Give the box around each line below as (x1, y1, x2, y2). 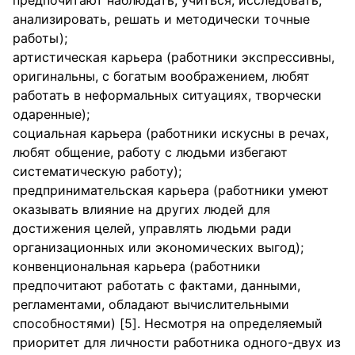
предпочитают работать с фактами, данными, (13, 277, 300, 293)
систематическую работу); (13, 163, 181, 179)
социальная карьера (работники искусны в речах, (13, 125, 329, 141)
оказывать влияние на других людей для (13, 201, 270, 217)
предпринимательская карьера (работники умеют (13, 182, 329, 198)
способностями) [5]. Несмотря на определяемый (13, 315, 323, 331)
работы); (13, 30, 67, 46)
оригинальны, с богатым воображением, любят (13, 68, 310, 84)
